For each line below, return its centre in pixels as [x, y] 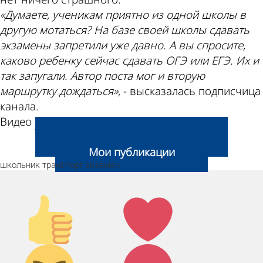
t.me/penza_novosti [83, 122]
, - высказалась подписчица [189, 91]
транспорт [63, 165]
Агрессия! [148, 252]
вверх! [41, 218]
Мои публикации [131, 152]
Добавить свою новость [131, 137]
